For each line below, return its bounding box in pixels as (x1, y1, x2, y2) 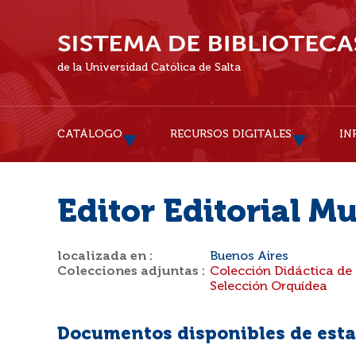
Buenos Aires (210, 250, 288, 263)
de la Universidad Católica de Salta (57, 62, 241, 73)
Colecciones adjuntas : (57, 265, 206, 278)
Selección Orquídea (210, 281, 327, 293)
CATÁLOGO (57, 129, 122, 140)
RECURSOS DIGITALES (170, 129, 292, 140)
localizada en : (57, 250, 153, 263)
